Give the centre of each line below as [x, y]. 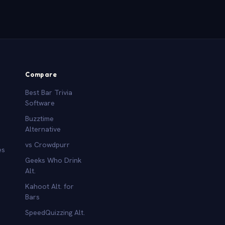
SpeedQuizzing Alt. [55, 212]
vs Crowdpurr [48, 144]
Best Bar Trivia [49, 92]
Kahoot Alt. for [50, 186]
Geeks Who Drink [53, 160]
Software [40, 103]
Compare [41, 74]
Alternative [43, 129]
